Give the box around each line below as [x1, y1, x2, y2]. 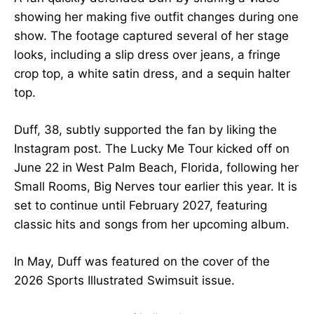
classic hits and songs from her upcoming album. [14, 217, 289, 232]
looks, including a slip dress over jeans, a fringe [14, 48, 280, 62]
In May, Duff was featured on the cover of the [14, 254, 270, 269]
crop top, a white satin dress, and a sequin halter [14, 67, 290, 81]
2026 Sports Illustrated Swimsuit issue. [14, 273, 235, 288]
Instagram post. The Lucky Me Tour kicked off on [14, 142, 289, 156]
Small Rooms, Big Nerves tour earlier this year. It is [14, 179, 297, 194]
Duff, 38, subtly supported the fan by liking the [14, 123, 277, 137]
